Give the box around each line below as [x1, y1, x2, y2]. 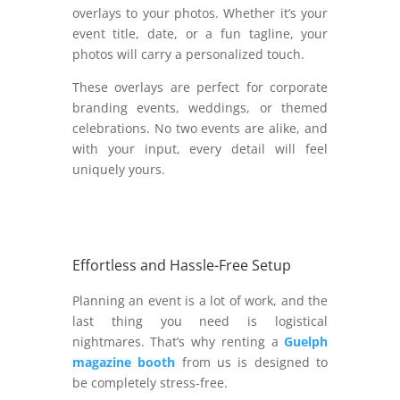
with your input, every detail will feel [71, 140, 329, 158]
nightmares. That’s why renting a [71, 333, 285, 351]
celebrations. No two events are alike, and [71, 120, 329, 137]
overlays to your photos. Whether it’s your [71, 4, 329, 22]
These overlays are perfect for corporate [71, 79, 329, 96]
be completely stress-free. [71, 374, 231, 392]
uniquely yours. [71, 161, 165, 179]
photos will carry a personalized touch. [71, 46, 308, 63]
